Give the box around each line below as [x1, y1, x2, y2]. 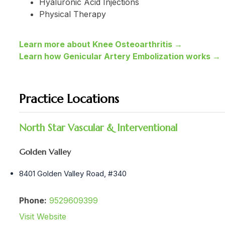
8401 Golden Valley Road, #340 [19, 168, 127, 178]
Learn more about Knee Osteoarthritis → [19, 39, 182, 49]
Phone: [19, 195, 47, 205]
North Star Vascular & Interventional [19, 122, 177, 134]
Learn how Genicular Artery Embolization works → [19, 51, 220, 61]
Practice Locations [19, 91, 119, 107]
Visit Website [19, 211, 66, 221]
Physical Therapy [39, 9, 106, 19]
